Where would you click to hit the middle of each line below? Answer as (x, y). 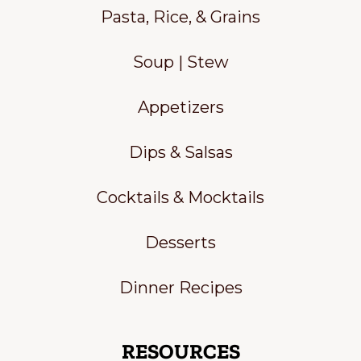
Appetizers (180, 107)
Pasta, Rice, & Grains (180, 17)
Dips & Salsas (180, 152)
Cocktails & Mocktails (180, 197)
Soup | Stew (180, 62)
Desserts (180, 243)
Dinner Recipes (180, 288)
